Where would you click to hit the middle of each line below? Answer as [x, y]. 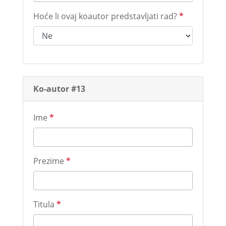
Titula [45, 204]
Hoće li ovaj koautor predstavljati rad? [106, 16]
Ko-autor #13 [59, 89]
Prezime [49, 161]
